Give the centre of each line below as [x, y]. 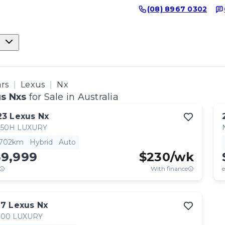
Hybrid [41, 142]
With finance [169, 168]
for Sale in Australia [74, 97]
